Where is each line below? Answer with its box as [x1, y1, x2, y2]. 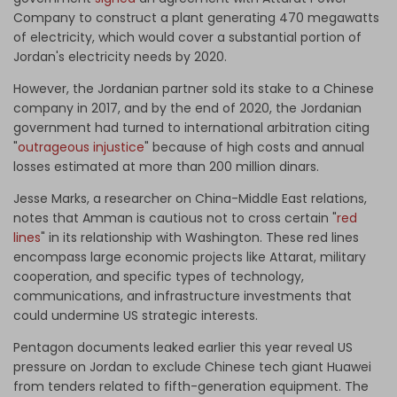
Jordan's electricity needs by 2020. [13, 48, 230, 66]
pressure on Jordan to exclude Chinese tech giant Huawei [13, 358, 371, 377]
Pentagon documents [13, 339, 153, 357]
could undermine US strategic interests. [13, 307, 258, 325]
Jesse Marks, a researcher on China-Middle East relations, [13, 190, 367, 208]
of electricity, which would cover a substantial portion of [13, 28, 362, 47]
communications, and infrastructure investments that [13, 287, 352, 306]
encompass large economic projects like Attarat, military [13, 248, 366, 267]
